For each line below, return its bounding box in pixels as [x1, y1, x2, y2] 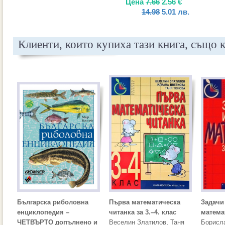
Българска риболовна [17, 198, 88, 206]
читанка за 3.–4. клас [109, 208, 176, 216]
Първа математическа [109, 198, 180, 206]
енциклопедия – [17, 208, 69, 216]
